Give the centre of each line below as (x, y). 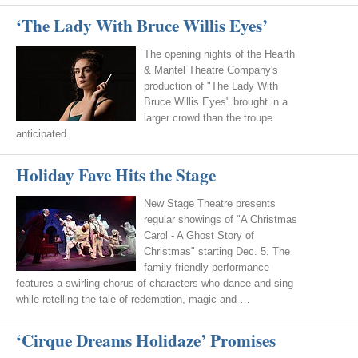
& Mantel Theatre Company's (211, 70)
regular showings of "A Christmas (221, 219)
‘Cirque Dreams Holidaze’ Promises (146, 340)
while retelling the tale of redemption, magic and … (133, 299)
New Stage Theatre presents (210, 203)
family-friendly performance (207, 267)
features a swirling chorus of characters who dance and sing (155, 283)
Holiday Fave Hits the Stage (116, 175)
